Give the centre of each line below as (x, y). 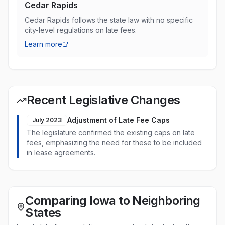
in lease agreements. (61, 152)
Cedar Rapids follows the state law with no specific (109, 20)
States (43, 213)
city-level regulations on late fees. (81, 30)
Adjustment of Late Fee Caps (119, 120)
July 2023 (47, 120)
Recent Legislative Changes (103, 100)
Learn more (43, 44)
